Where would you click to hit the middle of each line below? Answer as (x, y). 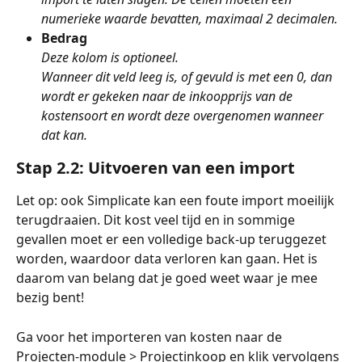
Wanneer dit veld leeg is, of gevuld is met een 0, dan (188, 77)
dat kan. (64, 135)
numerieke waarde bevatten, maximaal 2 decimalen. (189, 19)
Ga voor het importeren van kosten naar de (151, 337)
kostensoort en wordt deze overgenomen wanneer (184, 116)
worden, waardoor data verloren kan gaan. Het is (168, 259)
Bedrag (64, 38)
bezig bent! (52, 298)
